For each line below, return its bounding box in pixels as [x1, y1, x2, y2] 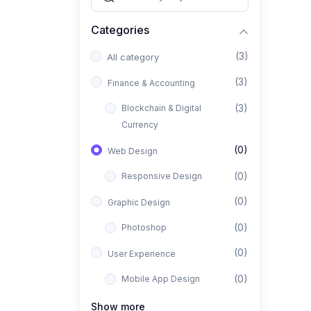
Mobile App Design [121, 274, 200, 284]
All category [107, 51, 159, 62]
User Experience [108, 249, 176, 259]
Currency [121, 119, 158, 130]
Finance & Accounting [108, 78, 195, 88]
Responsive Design [121, 171, 202, 181]
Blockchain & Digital [121, 103, 201, 113]
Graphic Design [108, 197, 170, 208]
